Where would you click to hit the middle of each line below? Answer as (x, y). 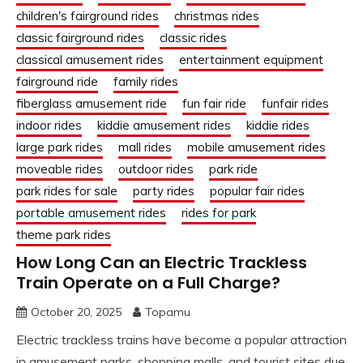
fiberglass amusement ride (92, 104)
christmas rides (217, 16)
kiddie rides (278, 126)
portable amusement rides (91, 213)
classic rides (193, 38)
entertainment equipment (251, 60)
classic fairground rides (80, 38)
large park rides (60, 147)
